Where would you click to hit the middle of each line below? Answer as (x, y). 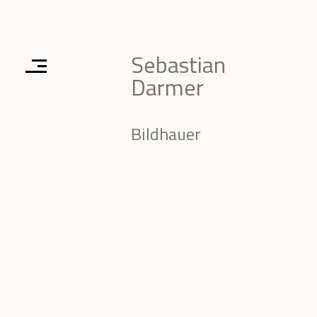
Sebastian (178, 64)
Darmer (167, 87)
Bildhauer (166, 134)
